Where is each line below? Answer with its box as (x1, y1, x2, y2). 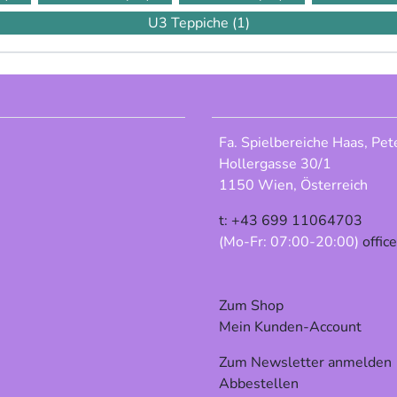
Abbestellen (219, 374, 299, 394)
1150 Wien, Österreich (219, 175, 368, 196)
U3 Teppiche (147, 13, 232, 34)
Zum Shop (219, 296, 284, 316)
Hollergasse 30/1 (219, 154, 331, 175)
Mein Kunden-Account (219, 317, 362, 338)
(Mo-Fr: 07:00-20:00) (219, 232, 362, 253)
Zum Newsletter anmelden (219, 353, 392, 373)
